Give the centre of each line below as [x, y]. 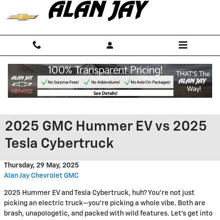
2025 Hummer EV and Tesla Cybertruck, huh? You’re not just [99, 193]
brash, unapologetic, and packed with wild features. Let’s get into [108, 214]
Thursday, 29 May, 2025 [41, 165]
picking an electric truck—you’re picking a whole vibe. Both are [105, 203]
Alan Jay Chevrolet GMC [41, 176]
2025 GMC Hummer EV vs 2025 [106, 127]
